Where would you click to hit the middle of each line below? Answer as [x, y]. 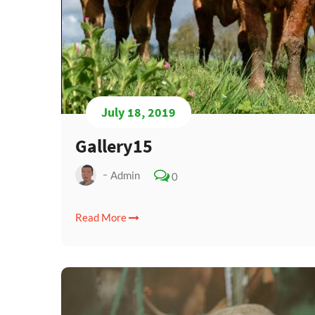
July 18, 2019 [139, 112]
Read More [102, 217]
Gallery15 [114, 146]
